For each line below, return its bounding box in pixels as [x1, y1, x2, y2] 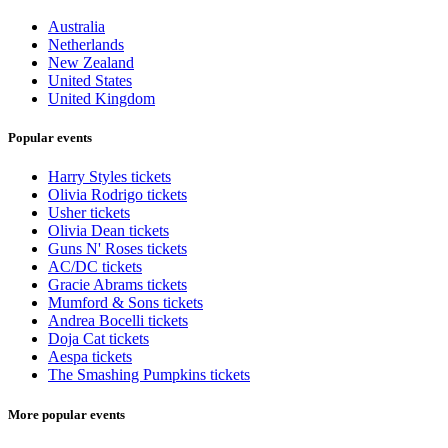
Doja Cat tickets [48, 330, 149, 348]
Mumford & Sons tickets [48, 294, 203, 312]
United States [48, 72, 132, 90]
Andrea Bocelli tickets [48, 312, 188, 330]
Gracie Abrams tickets [48, 276, 187, 294]
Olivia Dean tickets [48, 222, 169, 240]
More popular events [8, 406, 125, 422]
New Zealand [48, 54, 134, 72]
